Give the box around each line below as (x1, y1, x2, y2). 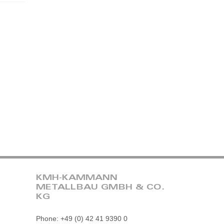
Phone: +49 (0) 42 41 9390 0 (36, 214, 128, 222)
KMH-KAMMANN (36, 174, 118, 182)
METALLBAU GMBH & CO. (36, 183, 165, 192)
